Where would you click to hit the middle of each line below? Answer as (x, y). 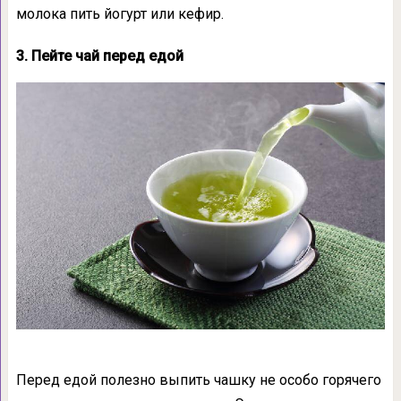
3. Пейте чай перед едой (99, 56)
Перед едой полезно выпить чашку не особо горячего (198, 380)
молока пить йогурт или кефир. (119, 14)
